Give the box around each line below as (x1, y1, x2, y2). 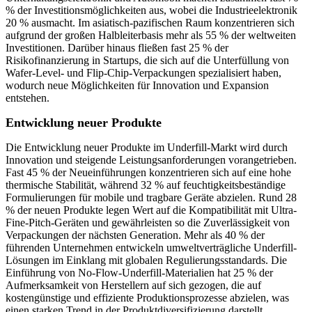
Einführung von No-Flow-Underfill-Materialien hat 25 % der (6, 267, 273, 279)
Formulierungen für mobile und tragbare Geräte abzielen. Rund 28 (6, 192, 297, 204)
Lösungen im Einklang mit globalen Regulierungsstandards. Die (6, 254, 287, 267)
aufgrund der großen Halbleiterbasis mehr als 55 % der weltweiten (6, 29, 296, 42)
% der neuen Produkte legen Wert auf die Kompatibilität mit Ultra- (6, 204, 297, 217)
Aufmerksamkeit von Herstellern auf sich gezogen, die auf (6, 279, 261, 292)
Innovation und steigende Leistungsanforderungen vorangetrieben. (6, 154, 297, 166)
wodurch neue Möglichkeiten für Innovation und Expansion (6, 79, 269, 92)
